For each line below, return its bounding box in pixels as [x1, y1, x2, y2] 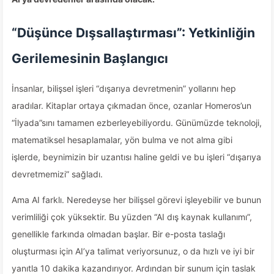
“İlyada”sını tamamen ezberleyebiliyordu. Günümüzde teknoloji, [12, 117, 262, 128]
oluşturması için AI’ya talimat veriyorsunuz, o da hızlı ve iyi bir [12, 246, 254, 256]
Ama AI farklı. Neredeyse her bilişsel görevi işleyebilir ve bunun [12, 194, 261, 205]
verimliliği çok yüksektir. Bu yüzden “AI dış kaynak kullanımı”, [12, 212, 252, 222]
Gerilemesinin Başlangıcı [12, 51, 168, 66]
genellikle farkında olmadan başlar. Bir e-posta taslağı [12, 229, 225, 239]
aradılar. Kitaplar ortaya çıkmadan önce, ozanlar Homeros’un [12, 100, 251, 111]
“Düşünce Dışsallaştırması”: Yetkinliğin [12, 25, 255, 40]
